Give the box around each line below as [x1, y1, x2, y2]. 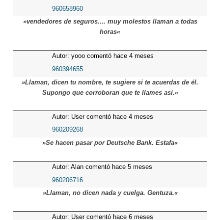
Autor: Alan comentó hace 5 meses [52, 163, 152, 171]
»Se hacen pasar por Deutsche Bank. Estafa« [42, 139, 178, 147]
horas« [100, 28, 120, 36]
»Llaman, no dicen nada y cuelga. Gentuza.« [42, 189, 178, 197]
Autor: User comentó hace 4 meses [52, 112, 153, 120]
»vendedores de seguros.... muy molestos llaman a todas [23, 18, 197, 26]
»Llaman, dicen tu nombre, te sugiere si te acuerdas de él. [22, 78, 198, 86]
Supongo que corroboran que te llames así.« [42, 88, 178, 96]
